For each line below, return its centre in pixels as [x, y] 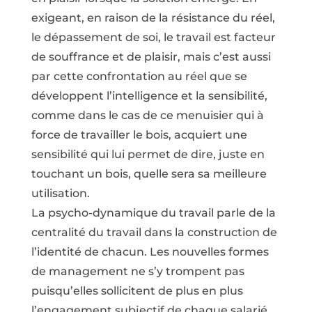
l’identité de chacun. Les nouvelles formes [150, 252]
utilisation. [60, 193]
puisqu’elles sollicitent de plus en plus [137, 291]
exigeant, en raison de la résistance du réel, [153, 18]
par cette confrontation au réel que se [139, 76]
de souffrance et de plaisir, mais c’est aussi [151, 57]
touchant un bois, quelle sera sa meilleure [149, 174]
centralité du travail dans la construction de [154, 232]
